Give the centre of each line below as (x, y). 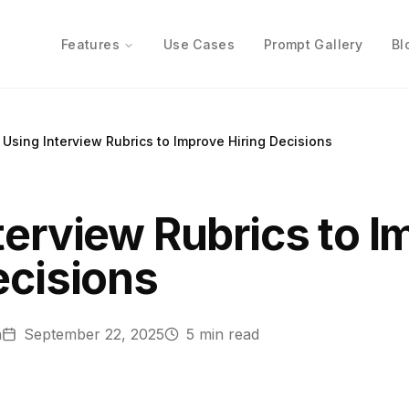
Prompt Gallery (313, 44)
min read (227, 334)
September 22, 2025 (94, 334)
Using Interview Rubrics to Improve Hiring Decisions (168, 141)
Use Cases (199, 44)
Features (90, 44)
